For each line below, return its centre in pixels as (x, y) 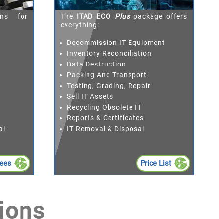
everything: (80, 25)
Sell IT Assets (90, 96)
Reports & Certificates (105, 118)
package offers (159, 16)
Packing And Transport (107, 75)
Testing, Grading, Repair (109, 85)
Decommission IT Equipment (116, 42)
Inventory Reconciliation (109, 53)
